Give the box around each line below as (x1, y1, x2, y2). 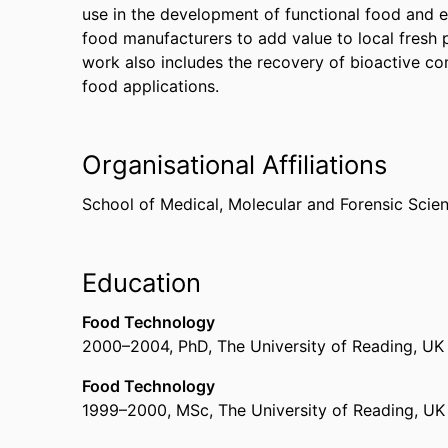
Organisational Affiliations (82, 149, 387, 180)
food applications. (82, 76, 219, 96)
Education (82, 267, 201, 298)
